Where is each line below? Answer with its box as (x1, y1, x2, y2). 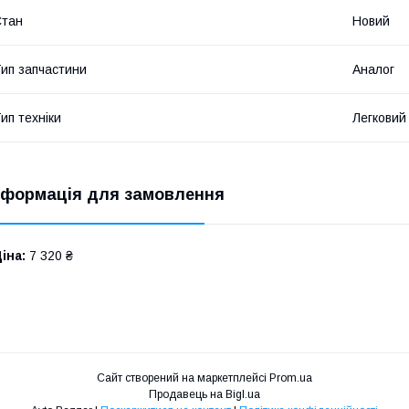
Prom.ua (269, 371, 312, 384)
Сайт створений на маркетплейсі (97, 371, 269, 384)
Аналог (352, 61, 394, 77)
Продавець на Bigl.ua (149, 387, 260, 401)
